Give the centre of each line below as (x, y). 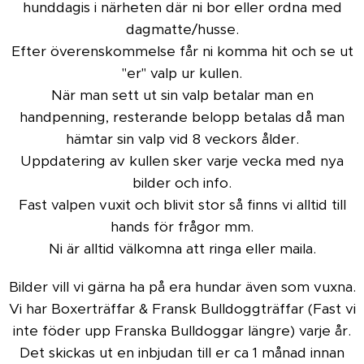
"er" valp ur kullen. (182, 73)
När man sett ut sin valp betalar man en (182, 95)
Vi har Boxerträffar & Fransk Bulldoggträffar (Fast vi (182, 309)
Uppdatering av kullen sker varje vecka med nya (182, 161)
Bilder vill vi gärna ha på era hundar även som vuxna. (182, 287)
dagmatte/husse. (182, 29)
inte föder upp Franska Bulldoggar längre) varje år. (182, 331)
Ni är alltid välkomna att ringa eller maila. (182, 249)
